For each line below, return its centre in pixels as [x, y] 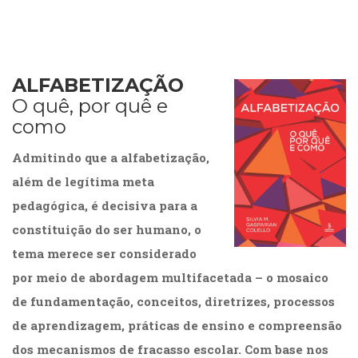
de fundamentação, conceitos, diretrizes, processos [173, 302]
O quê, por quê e [90, 106]
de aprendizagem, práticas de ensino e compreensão [177, 326]
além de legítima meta [83, 182]
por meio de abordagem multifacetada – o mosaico [170, 278]
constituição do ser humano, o [107, 230]
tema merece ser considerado [104, 254]
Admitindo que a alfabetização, [111, 158]
